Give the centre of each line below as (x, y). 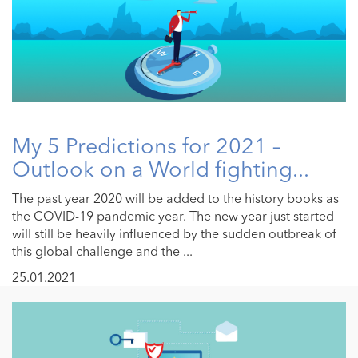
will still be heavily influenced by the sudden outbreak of (174, 234)
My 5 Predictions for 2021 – (147, 146)
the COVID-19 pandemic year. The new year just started (173, 216)
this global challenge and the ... (102, 251)
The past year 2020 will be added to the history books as (175, 199)
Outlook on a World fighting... (161, 169)
